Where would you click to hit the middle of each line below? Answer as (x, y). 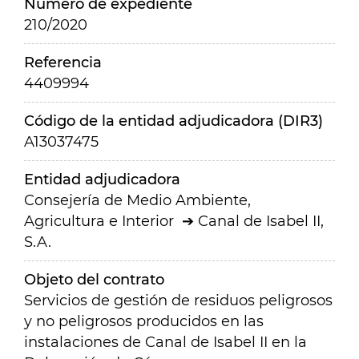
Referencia (63, 63)
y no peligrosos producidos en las (144, 321)
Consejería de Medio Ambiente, (137, 200)
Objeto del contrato (94, 280)
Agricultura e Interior (99, 221)
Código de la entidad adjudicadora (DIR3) (173, 121)
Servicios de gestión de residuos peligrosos (178, 301)
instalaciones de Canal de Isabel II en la (165, 342)
